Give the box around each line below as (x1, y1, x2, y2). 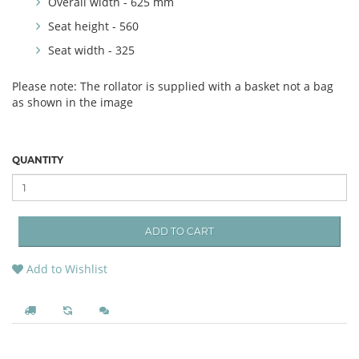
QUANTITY (12, 154, 63, 167)
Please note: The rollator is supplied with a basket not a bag (12, 79, 333, 95)
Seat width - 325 (48, 42, 135, 58)
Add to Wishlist (23, 261, 107, 277)
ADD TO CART (145, 225, 214, 238)
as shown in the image (12, 95, 133, 111)
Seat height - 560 (48, 18, 139, 34)
